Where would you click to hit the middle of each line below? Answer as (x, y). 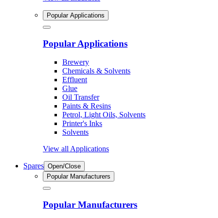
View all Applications (76, 149)
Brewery (76, 62)
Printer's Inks (82, 124)
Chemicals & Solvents (96, 71)
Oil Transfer (81, 97)
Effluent (75, 80)
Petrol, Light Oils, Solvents (104, 115)
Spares (34, 166)
